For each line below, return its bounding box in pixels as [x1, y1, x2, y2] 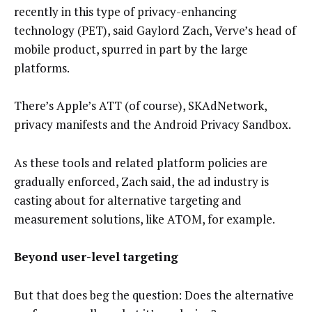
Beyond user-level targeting [14, 249, 178, 265]
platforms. [14, 59, 70, 76]
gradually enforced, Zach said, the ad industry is [14, 173, 269, 189]
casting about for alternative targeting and [14, 192, 242, 208]
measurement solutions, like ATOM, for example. [14, 210, 275, 227]
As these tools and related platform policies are [14, 154, 267, 171]
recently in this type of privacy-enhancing [14, 3, 236, 19]
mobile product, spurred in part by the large [14, 40, 248, 57]
